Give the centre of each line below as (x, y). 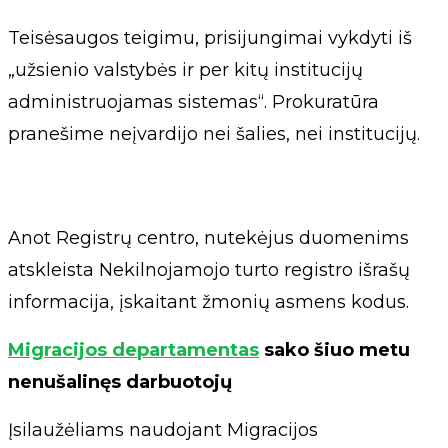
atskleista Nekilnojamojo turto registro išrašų (209, 269)
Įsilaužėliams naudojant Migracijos (163, 429)
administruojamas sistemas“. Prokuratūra (193, 101)
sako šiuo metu (334, 349)
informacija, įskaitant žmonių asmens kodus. (208, 301)
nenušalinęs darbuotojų (120, 381)
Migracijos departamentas (133, 349)
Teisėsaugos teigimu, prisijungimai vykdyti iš (210, 37)
